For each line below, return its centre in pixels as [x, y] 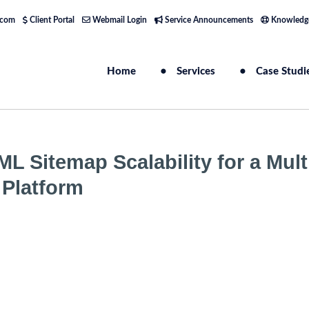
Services [196, 71]
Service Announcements [208, 20]
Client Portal [51, 20]
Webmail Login [118, 20]
